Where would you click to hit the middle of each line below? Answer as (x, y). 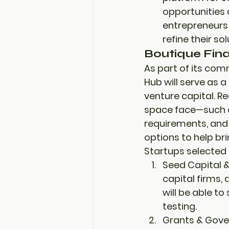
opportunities (194, 12)
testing (179, 206)
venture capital (179, 96)
